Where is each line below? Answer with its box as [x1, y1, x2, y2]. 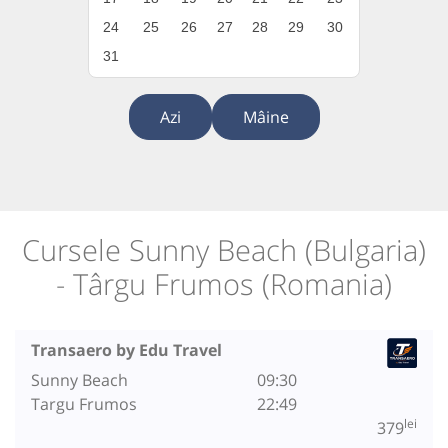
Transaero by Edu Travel [31, 338, 222, 361]
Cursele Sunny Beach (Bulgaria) [22, 230, 426, 270]
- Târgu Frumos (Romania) [56, 264, 392, 304]
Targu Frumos [31, 392, 137, 415]
